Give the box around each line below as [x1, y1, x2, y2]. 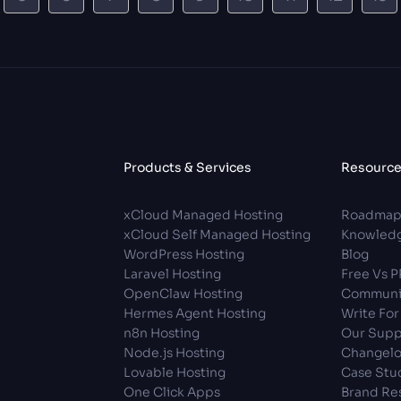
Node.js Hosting [123, 345, 225, 361]
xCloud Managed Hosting [123, 207, 283, 223]
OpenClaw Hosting [123, 286, 243, 302]
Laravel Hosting [123, 266, 221, 282]
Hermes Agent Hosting [123, 305, 266, 321]
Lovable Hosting [123, 364, 226, 380]
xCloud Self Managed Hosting [123, 226, 311, 243]
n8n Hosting [123, 325, 200, 341]
